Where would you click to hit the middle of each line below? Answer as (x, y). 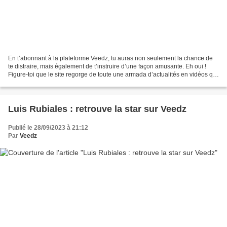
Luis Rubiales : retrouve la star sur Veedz (97, 109)
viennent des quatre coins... (46, 82)
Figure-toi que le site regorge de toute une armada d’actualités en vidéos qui (113, 74)
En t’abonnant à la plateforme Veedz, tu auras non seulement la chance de (110, 58)
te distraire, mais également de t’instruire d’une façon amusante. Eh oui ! (107, 66)
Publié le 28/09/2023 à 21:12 (48, 127)
